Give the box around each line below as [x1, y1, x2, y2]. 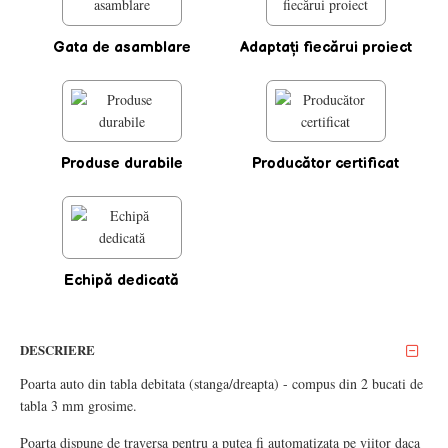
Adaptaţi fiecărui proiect [239, 37, 412, 57]
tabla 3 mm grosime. [20, 395, 137, 415]
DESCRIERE [20, 340, 95, 360]
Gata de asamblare [52, 37, 191, 57]
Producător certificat [252, 154, 400, 174]
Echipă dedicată [64, 270, 180, 290]
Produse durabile [60, 154, 183, 174]
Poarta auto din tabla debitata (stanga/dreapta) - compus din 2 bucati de [20, 373, 423, 393]
